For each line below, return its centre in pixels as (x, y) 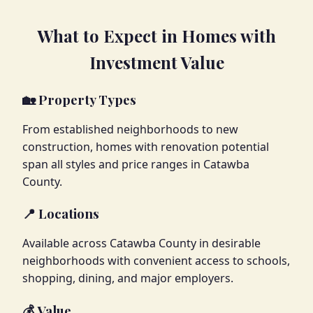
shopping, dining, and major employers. (128, 278)
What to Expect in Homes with (156, 35)
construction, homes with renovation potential (146, 146)
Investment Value (156, 62)
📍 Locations (61, 214)
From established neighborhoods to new (130, 129)
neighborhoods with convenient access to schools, (156, 261)
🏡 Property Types (79, 99)
